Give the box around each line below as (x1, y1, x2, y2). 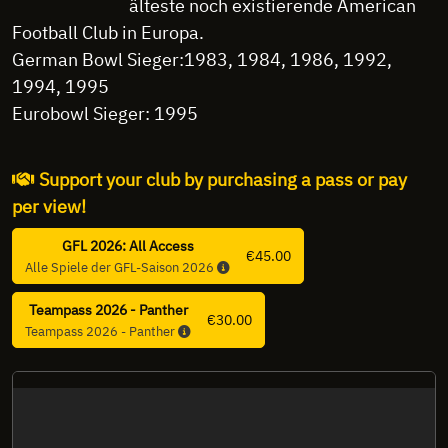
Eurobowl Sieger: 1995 (12, 101, 198, 125)
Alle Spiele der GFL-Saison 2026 (25, 258, 217, 275)
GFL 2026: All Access (61, 235, 194, 255)
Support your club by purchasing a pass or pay (35, 167, 407, 191)
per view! (12, 194, 86, 218)
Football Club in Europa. (12, 20, 208, 44)
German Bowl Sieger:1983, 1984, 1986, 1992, (12, 47, 392, 71)
